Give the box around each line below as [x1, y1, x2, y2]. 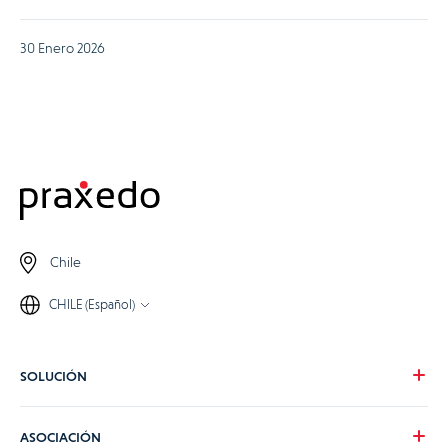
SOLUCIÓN [20, 367, 87, 384]
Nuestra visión [20, 412, 104, 429]
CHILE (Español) [49, 296, 135, 312]
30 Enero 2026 [20, 39, 105, 56]
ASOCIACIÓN [20, 428, 101, 445]
